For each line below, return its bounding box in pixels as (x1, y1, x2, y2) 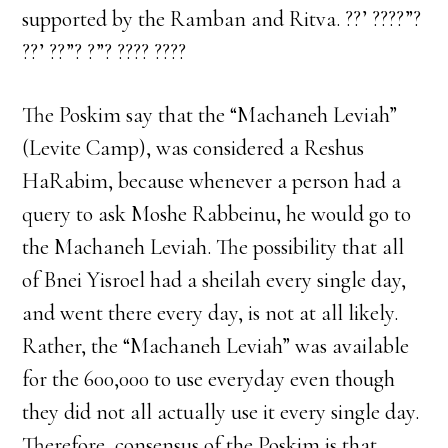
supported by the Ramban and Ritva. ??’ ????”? (22, 6, 422, 32)
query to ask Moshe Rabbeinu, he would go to (22, 201, 412, 227)
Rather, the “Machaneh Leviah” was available (22, 333, 410, 359)
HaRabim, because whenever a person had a (22, 168, 402, 194)
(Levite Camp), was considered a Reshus (22, 135, 365, 161)
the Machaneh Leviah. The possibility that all (22, 234, 405, 260)
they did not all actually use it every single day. (22, 399, 420, 425)
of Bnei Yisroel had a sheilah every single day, (22, 267, 407, 293)
